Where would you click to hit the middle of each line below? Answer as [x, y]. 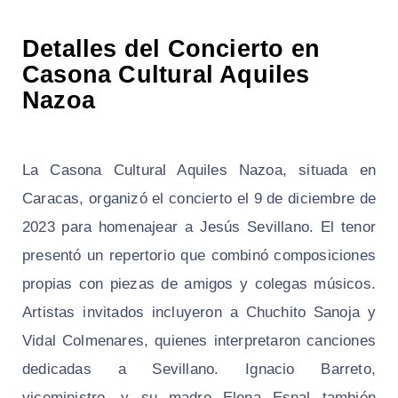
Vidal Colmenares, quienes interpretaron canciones [199, 341]
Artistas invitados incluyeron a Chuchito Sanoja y [199, 313]
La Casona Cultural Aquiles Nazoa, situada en [199, 171]
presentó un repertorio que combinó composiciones [199, 256]
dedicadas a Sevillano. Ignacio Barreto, [199, 370]
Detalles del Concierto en [171, 49]
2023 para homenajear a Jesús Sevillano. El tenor [199, 227]
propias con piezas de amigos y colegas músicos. [199, 284]
